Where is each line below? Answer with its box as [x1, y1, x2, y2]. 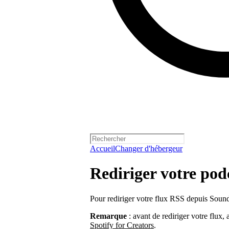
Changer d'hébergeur [115, 144, 182, 153]
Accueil [90, 144, 115, 153]
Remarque [90, 211, 127, 220]
